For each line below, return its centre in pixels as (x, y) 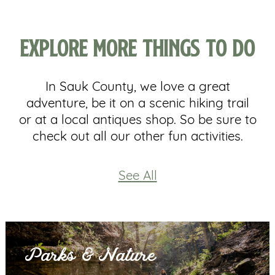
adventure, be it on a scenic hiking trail (137, 104)
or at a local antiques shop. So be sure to (137, 121)
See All (137, 176)
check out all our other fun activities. (137, 137)
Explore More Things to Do (137, 47)
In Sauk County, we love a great (137, 88)
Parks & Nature (91, 256)
